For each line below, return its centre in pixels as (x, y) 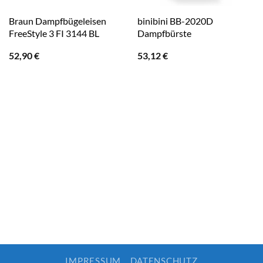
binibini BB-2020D (175, 21)
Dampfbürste (164, 33)
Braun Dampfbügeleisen (57, 21)
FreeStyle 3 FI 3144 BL (54, 33)
